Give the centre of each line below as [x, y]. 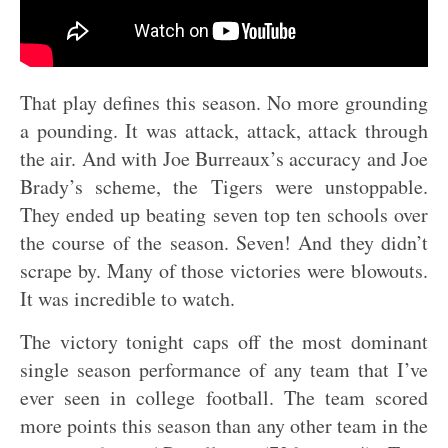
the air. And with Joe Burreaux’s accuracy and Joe [224, 158]
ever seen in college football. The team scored [224, 397]
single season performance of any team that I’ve [224, 369]
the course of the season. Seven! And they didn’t [224, 242]
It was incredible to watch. [127, 298]
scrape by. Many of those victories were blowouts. [224, 270]
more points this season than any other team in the [224, 425]
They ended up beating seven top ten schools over [224, 214]
